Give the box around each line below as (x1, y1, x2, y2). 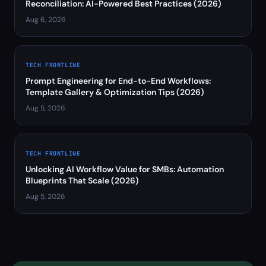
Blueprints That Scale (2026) (26, 175, 139, 186)
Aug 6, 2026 (26, 15, 66, 24)
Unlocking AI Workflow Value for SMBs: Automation (26, 164, 224, 175)
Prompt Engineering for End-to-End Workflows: (26, 75, 211, 86)
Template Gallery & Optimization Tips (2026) (26, 87, 204, 97)
